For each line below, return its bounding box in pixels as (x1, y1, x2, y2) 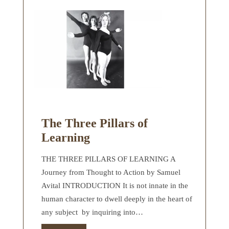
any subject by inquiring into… (41, 208, 143, 216)
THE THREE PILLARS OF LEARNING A (41, 154, 175, 163)
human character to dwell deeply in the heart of (41, 194, 192, 203)
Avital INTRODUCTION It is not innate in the (41, 181, 188, 190)
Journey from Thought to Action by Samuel (41, 168, 180, 176)
